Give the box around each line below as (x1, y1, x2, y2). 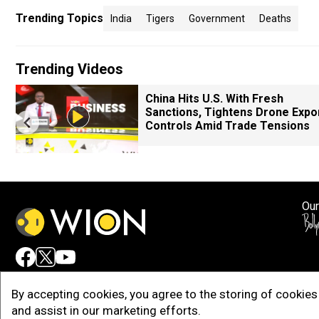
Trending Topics (16, 11, 103, 25)
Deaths (259, 13, 291, 24)
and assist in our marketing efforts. (11, 303, 201, 318)
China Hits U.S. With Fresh (145, 92, 283, 105)
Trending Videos (16, 61, 123, 78)
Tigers (146, 13, 174, 24)
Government (189, 13, 245, 24)
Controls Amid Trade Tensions (145, 119, 310, 132)
